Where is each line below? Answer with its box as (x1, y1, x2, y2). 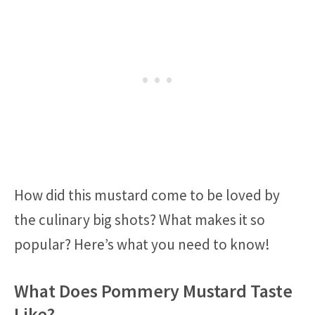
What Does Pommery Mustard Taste (14, 278, 292, 302)
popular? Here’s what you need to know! (14, 235, 270, 255)
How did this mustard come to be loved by (14, 186, 280, 205)
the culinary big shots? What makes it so (14, 210, 265, 230)
